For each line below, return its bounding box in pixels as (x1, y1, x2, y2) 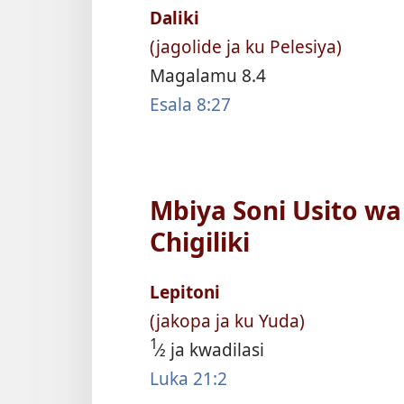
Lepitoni (150, 279, 220, 304)
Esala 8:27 (150, 92, 231, 117)
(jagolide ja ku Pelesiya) (150, 34, 342, 60)
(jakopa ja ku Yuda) (150, 308, 305, 333)
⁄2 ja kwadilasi (158, 336, 264, 362)
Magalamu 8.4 (150, 63, 266, 88)
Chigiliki (150, 224, 250, 259)
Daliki (150, 5, 199, 31)
